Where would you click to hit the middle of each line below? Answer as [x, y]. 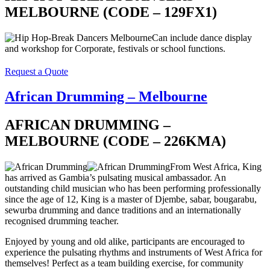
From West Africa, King [216, 167]
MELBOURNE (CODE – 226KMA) [115, 141]
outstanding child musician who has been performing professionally [133, 189]
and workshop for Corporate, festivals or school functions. [115, 48]
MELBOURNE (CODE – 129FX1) [111, 12]
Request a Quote [36, 71]
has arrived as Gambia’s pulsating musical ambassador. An [115, 178]
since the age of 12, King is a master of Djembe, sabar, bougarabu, [131, 199]
